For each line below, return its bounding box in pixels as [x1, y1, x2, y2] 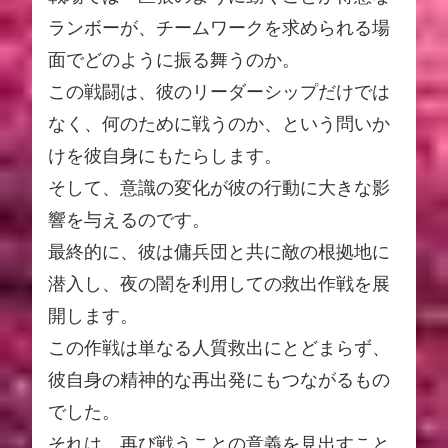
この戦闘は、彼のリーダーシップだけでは [48, 82, 390, 103]
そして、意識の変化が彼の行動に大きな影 [48, 178, 390, 199]
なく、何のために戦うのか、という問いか [48, 114, 390, 135]
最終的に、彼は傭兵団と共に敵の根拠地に [48, 242, 390, 263]
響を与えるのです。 [48, 210, 210, 231]
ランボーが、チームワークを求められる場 [48, 18, 390, 39]
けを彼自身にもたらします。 [48, 146, 282, 167]
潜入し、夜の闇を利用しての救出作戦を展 [48, 274, 390, 295]
